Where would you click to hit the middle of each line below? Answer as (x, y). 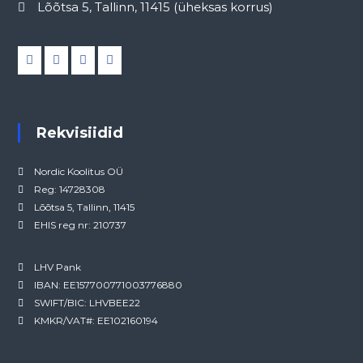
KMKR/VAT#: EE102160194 (96, 321)
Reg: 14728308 (69, 190)
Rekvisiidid (85, 133)
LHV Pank (57, 267)
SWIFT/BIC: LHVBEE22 (87, 303)
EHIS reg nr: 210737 (80, 225)
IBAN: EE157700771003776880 (108, 285)
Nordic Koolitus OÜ (78, 172)
